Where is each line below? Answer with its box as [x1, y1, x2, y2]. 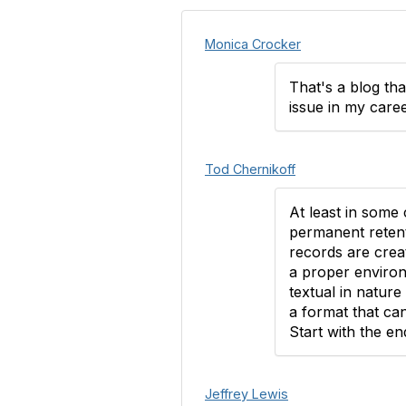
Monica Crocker [205, 36, 301, 52]
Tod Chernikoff [205, 161, 295, 177]
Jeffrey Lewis [205, 386, 288, 401]
